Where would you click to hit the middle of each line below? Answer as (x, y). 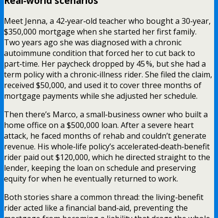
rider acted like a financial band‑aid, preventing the (96, 208)
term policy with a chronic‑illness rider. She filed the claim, (108, 74)
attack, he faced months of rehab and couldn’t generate (105, 136)
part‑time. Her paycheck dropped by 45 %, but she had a (105, 64)
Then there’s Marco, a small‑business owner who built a (106, 114)
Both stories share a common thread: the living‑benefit (104, 197)
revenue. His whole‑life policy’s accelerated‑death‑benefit (107, 146)
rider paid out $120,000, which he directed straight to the (107, 157)
